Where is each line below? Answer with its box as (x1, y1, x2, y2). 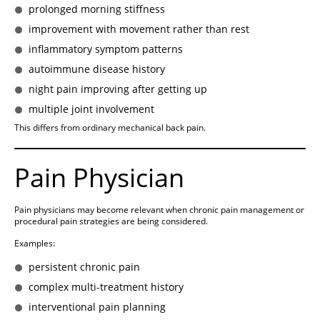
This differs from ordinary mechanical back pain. (14, 121, 206, 134)
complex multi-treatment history (29, 280, 184, 294)
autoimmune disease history (29, 62, 165, 76)
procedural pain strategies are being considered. (14, 215, 208, 228)
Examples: (14, 237, 55, 250)
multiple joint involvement (29, 102, 154, 116)
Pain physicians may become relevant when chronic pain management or (14, 204, 304, 216)
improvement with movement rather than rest (29, 22, 249, 36)
